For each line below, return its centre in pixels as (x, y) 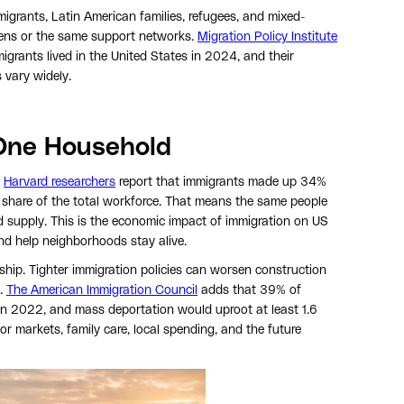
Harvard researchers (60, 182)
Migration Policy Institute (267, 37)
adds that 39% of (249, 290)
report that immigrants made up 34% (221, 182)
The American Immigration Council (102, 290)
